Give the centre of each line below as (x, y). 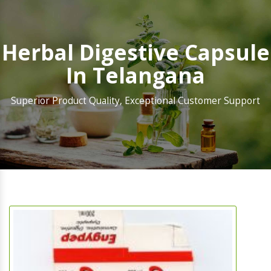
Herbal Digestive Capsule (135, 53)
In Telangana (135, 76)
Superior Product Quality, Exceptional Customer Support (135, 101)
